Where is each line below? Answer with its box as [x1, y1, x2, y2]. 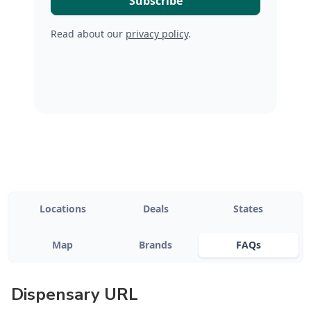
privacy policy [126, 27, 188, 40]
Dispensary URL [11, 283, 138, 305]
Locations [39, 202, 86, 215]
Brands [139, 238, 172, 251]
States [233, 202, 264, 215]
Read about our [51, 27, 126, 40]
